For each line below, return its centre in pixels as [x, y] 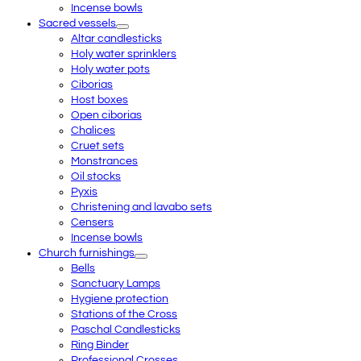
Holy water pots [110, 69]
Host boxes [100, 100]
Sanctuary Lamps [116, 283]
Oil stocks [96, 176]
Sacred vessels [77, 23]
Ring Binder [100, 344]
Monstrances [104, 161]
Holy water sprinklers [124, 54]
